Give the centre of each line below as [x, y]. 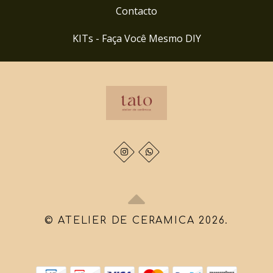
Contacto [136, 11]
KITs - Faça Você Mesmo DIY [136, 38]
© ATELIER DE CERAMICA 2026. [136, 220]
